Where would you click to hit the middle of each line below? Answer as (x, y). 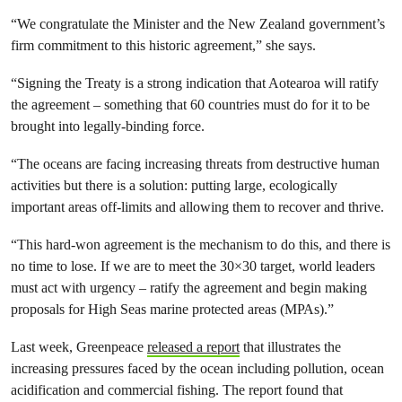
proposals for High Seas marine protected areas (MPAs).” (172, 309)
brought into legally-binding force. (108, 126)
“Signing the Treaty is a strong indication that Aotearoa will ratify (195, 83)
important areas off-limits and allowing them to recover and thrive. (197, 207)
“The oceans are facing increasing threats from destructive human (195, 164)
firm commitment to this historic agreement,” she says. (165, 45)
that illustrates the (290, 347)
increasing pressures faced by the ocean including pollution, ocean (197, 368)
